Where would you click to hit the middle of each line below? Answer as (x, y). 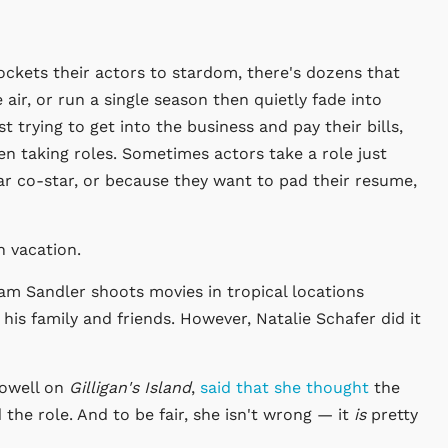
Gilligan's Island (130, 388)
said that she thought (284, 388)
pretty (394, 415)
